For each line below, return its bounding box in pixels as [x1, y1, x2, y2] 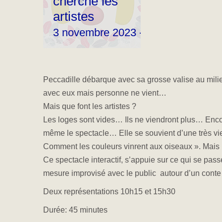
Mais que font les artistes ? [43, 102, 136, 111]
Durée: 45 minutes [43, 206, 108, 214]
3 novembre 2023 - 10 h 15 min [53, 26, 202, 39]
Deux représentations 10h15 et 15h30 [43, 187, 175, 196]
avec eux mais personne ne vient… [43, 89, 166, 97]
